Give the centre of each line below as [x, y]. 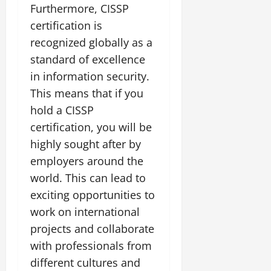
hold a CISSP [62, 110]
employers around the [87, 161]
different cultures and [85, 262]
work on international [85, 211]
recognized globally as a [91, 42]
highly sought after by [86, 144]
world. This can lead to [88, 178]
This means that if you [87, 93]
